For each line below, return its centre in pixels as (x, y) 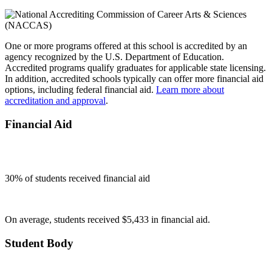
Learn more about (190, 90)
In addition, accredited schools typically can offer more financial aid (134, 79)
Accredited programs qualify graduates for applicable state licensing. (135, 68)
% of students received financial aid (82, 178)
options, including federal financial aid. (80, 90)
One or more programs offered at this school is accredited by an (126, 46)
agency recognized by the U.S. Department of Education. (114, 57)
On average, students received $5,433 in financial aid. (107, 219)
